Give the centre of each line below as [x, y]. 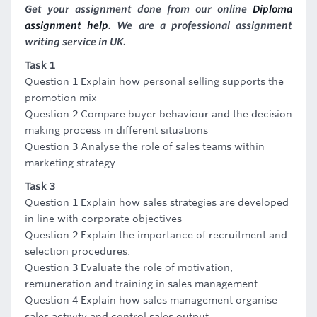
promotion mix [61, 98]
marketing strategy [70, 163]
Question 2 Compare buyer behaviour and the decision [158, 114]
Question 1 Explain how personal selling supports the [154, 81]
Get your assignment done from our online [139, 9]
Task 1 [40, 65]
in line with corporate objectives [103, 219]
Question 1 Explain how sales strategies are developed [157, 202]
